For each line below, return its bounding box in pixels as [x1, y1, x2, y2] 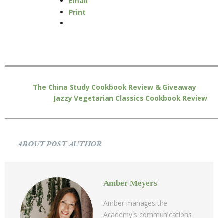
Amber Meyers [103, 178, 157, 188]
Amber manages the [103, 198, 167, 208]
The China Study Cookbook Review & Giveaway [33, 82, 196, 91]
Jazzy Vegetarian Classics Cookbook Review [54, 93, 207, 103]
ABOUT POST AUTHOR [17, 138, 102, 150]
